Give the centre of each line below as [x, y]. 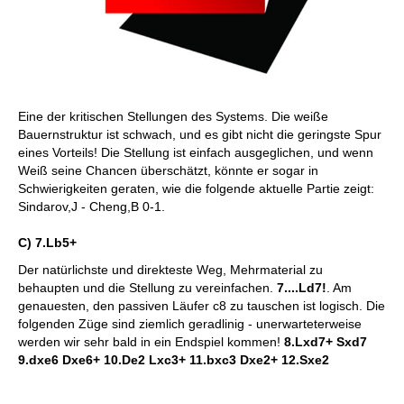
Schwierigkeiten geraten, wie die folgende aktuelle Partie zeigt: [196, 188]
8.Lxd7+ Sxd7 [326, 342]
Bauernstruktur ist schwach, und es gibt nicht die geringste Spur [200, 134]
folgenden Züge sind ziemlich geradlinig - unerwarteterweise [190, 324]
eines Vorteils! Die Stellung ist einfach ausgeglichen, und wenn [196, 152]
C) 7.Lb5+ [47, 243]
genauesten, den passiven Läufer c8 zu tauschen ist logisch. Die [202, 306]
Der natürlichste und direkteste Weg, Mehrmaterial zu [170, 270]
